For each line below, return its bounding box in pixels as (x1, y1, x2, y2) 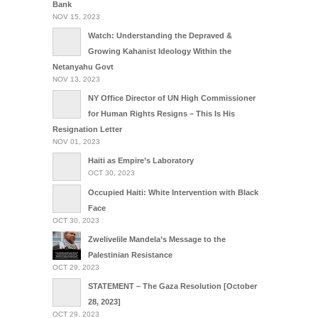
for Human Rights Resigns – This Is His (88, 109, 235, 118)
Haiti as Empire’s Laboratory (88, 155, 194, 165)
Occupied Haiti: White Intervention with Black (88, 187, 258, 197)
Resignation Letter (53, 124, 122, 133)
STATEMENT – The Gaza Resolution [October (88, 281, 257, 290)
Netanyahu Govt (53, 62, 114, 71)
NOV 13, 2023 (53, 75, 100, 83)
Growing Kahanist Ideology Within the (88, 46, 231, 55)
